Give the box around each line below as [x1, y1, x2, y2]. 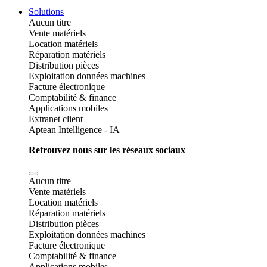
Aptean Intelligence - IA [29, 125, 120, 135]
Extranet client [29, 114, 83, 124]
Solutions [29, 7, 64, 17]
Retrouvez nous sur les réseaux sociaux [29, 145, 185, 155]
